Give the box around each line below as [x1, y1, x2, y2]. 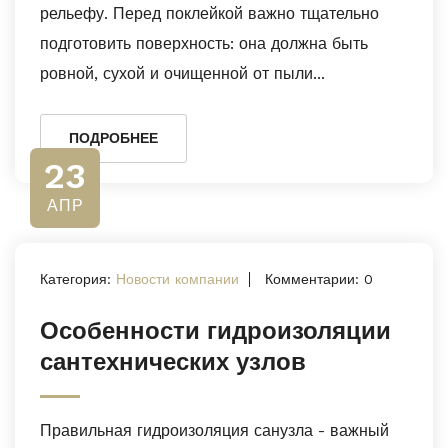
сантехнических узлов [40, 348, 306, 376]
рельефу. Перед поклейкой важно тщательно [40, 4, 379, 23]
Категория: [40, 271, 116, 287]
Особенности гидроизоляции [40, 317, 391, 345]
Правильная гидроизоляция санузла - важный [40, 421, 389, 440]
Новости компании [116, 271, 239, 287]
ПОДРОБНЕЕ [69, 130, 158, 146]
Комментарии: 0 [265, 271, 373, 287]
